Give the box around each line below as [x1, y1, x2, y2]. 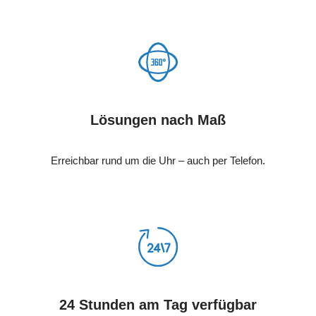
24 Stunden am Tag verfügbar [59, 297, 257, 313]
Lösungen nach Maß [90, 112, 226, 128]
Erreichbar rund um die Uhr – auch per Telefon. [51, 154, 265, 167]
